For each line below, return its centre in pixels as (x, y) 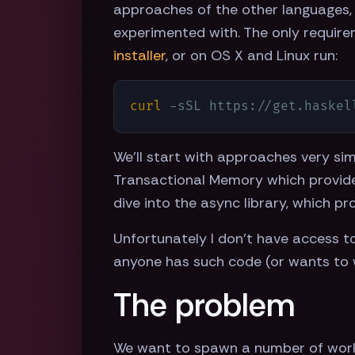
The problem (204, 305)
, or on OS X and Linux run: (252, 56)
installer (139, 56)
